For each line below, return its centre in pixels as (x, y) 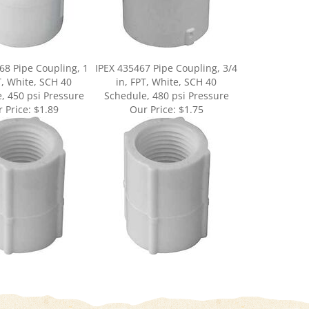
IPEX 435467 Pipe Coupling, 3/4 (166, 52)
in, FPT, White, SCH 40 (166, 66)
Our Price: (152, 93)
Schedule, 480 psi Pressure (166, 80)
